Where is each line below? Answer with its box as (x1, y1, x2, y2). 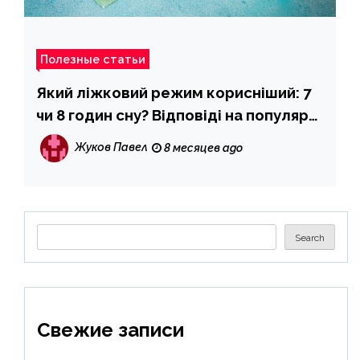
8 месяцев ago (162, 141, 243, 154)
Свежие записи (37, 317, 184, 342)
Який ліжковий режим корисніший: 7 (36, 83, 312, 101)
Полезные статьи (40, 51, 145, 66)
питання (36, 128, 97, 146)
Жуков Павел (75, 141, 148, 153)
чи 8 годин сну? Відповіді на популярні (36, 105, 321, 124)
